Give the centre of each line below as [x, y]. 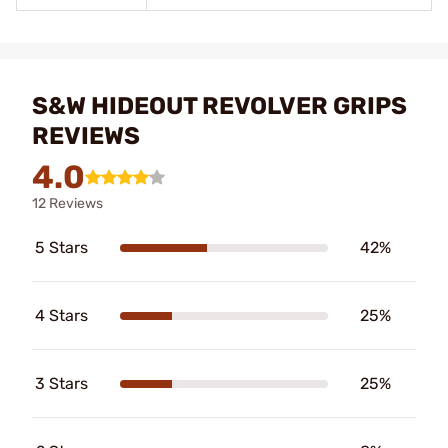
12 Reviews [67, 203]
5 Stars [61, 247]
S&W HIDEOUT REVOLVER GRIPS [219, 106]
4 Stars [61, 315]
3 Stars [61, 383]
